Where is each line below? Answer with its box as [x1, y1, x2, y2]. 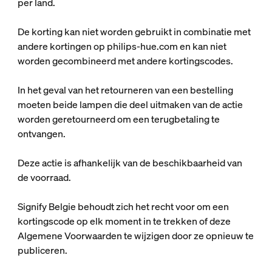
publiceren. [17, 243, 67, 257]
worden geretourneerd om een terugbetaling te [17, 112, 220, 126]
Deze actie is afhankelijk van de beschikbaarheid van [17, 156, 242, 169]
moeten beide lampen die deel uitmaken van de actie [17, 98, 243, 111]
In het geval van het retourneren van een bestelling [17, 83, 233, 97]
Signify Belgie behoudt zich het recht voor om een [17, 200, 229, 213]
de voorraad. [17, 171, 71, 184]
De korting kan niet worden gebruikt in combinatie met [17, 25, 251, 38]
